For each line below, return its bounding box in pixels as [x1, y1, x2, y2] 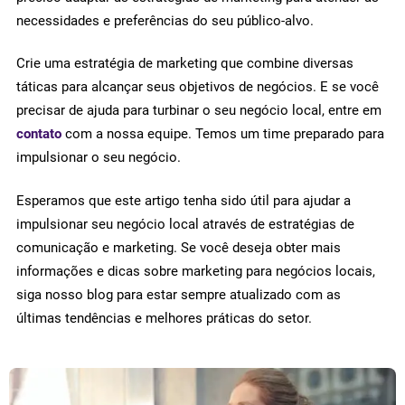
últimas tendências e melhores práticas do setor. [16, 310, 312, 327]
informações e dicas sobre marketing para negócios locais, [16, 263, 375, 280]
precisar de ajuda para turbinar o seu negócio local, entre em [16, 102, 381, 119]
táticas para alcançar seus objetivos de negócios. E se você [16, 79, 379, 96]
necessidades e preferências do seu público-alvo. [16, 12, 314, 29]
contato [16, 126, 61, 143]
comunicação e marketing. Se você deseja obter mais [16, 240, 341, 257]
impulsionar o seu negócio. [16, 149, 184, 166]
